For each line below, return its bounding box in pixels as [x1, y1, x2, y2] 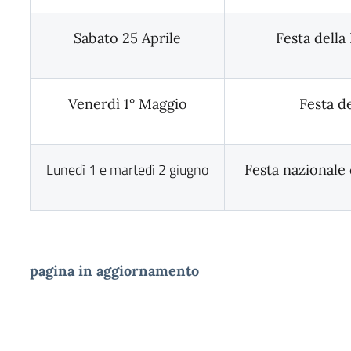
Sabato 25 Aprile [74, 29, 181, 47]
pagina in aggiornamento [30, 262, 199, 280]
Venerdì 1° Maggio [67, 95, 187, 113]
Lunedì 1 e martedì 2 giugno [46, 159, 208, 180]
